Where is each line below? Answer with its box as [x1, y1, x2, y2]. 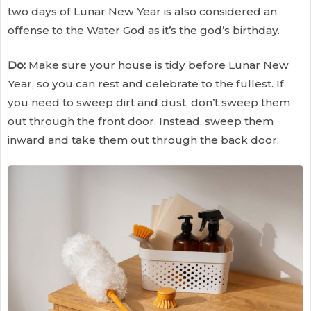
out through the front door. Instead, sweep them [8, 114, 274, 128]
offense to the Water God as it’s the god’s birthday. [8, 23, 280, 37]
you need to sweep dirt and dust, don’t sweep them [8, 95, 290, 109]
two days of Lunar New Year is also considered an [8, 4, 277, 18]
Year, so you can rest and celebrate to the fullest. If [8, 76, 284, 90]
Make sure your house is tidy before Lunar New [26, 58, 289, 72]
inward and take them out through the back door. [8, 133, 279, 146]
